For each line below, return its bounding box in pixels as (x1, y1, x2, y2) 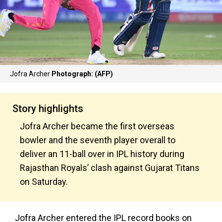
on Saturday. (20, 176, 68, 187)
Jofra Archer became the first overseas (20, 121, 174, 131)
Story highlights (12, 103, 83, 114)
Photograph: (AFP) (52, 70, 113, 78)
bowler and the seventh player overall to (20, 135, 175, 145)
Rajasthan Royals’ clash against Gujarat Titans (20, 163, 200, 173)
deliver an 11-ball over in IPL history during (20, 149, 184, 159)
